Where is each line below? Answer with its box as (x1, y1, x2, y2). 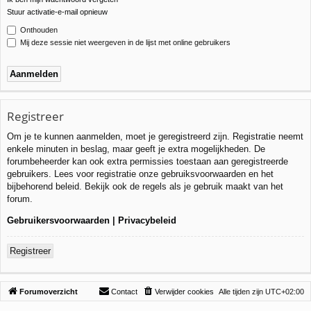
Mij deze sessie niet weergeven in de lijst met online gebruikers (18, 37, 230, 47)
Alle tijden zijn (219, 287, 265, 296)
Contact (111, 287, 137, 296)
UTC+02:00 (265, 287, 304, 296)
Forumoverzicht (19, 287, 78, 296)
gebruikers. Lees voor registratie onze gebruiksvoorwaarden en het (7, 168, 274, 179)
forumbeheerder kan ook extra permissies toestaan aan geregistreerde (7, 155, 288, 167)
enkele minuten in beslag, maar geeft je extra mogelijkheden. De (7, 143, 265, 154)
